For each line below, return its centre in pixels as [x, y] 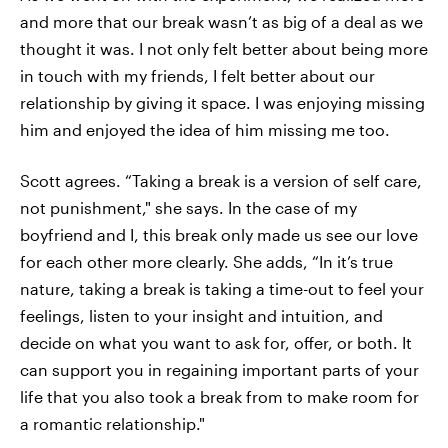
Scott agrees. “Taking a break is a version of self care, [221, 180]
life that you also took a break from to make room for [219, 396]
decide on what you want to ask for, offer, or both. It [216, 342]
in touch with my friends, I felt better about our [197, 75]
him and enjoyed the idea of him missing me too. [205, 129]
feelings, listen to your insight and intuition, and [201, 315]
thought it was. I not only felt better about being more [224, 48]
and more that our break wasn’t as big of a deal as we [221, 21]
